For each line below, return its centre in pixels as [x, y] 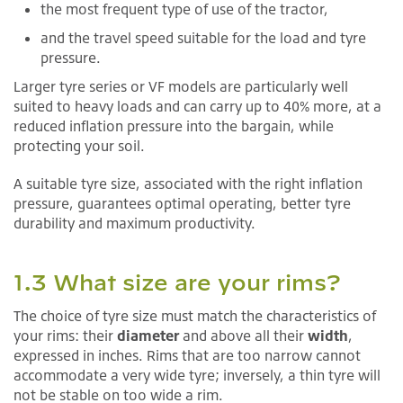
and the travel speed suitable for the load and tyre [203, 38]
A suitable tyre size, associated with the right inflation [188, 184]
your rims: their [65, 336]
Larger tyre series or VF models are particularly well [181, 87]
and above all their [243, 336]
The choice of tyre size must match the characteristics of [195, 316]
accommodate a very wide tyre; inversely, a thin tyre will [197, 376]
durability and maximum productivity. [134, 224]
